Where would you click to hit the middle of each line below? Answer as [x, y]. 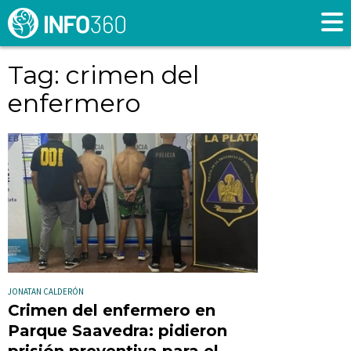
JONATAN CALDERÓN [46, 291]
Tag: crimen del [103, 75]
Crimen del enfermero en [112, 310]
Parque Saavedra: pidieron [118, 330]
